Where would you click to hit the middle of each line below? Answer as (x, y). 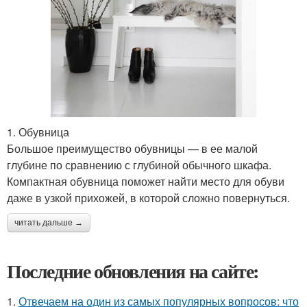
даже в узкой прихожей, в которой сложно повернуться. (148, 198)
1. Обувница (38, 132)
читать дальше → (49, 223)
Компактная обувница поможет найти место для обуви (146, 181)
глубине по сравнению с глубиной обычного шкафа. (139, 165)
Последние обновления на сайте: (133, 271)
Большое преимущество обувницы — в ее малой (132, 148)
